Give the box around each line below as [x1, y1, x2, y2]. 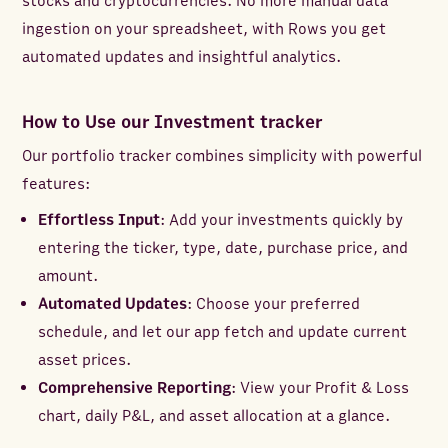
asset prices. [38, 350, 132, 371]
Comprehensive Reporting [38, 378, 232, 399]
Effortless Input [38, 210, 161, 231]
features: [22, 174, 91, 195]
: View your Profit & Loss [231, 378, 410, 399]
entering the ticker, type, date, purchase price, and [38, 238, 409, 259]
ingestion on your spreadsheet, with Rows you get [22, 19, 387, 40]
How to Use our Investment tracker [22, 112, 323, 134]
